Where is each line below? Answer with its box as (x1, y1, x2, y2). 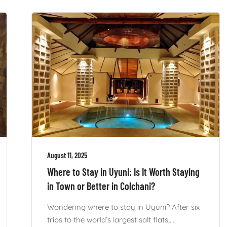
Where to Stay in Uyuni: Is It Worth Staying (47, 166, 200, 178)
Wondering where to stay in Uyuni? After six (47, 202, 200, 212)
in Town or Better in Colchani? (47, 180, 155, 193)
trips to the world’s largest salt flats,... (47, 215, 174, 225)
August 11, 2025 (47, 150, 87, 160)
